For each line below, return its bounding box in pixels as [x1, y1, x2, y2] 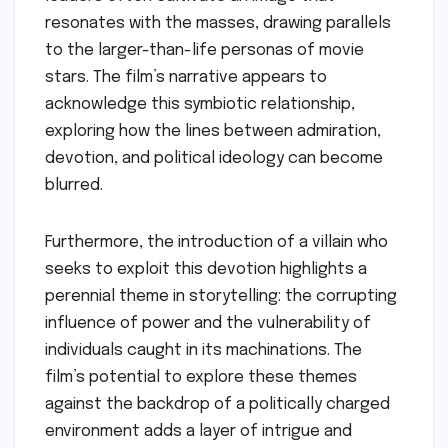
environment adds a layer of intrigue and [45, 422, 352, 440]
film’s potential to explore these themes [45, 368, 357, 386]
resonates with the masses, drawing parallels [45, 14, 391, 32]
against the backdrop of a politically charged [45, 395, 390, 413]
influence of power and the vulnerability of [45, 314, 371, 332]
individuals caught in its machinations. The [45, 341, 362, 359]
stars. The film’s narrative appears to [45, 68, 327, 86]
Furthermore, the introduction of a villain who [45, 233, 388, 251]
